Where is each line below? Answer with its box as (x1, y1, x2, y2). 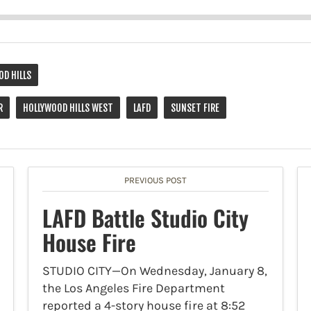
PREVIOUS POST (124, 175, 187, 186)
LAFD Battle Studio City (42, 201, 249, 235)
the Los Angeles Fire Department (42, 280, 225, 296)
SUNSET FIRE (171, 102, 219, 115)
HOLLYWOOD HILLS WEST (23, 102, 113, 115)
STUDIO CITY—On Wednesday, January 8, (42, 263, 267, 279)
